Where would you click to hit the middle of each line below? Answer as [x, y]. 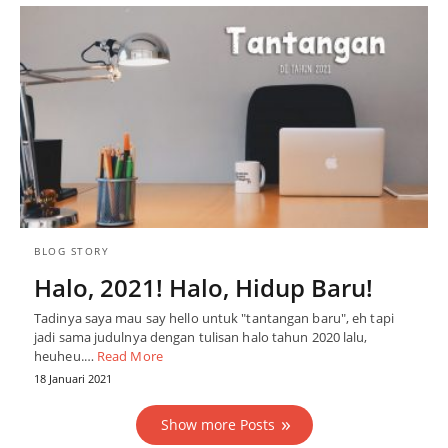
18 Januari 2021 [73, 378]
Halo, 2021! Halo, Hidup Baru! [203, 287]
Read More [129, 355]
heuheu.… [65, 355]
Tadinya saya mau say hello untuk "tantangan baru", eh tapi [214, 317]
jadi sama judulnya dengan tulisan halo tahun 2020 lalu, [201, 336]
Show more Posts [217, 424]
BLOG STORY [71, 250]
